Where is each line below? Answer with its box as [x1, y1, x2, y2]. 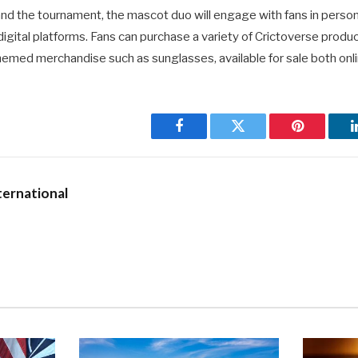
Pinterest [296, 130, 347, 145]
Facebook [177, 130, 234, 145]
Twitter [237, 130, 279, 145]
